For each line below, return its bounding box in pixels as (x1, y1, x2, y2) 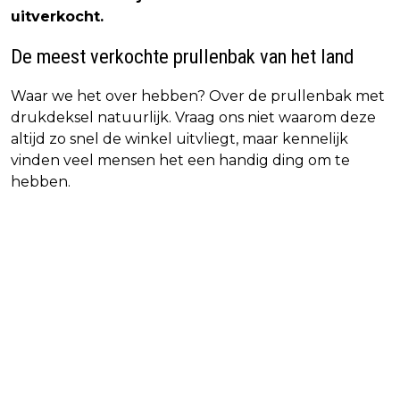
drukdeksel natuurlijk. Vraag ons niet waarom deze (11, 109, 376, 127)
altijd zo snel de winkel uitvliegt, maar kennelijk (11, 130, 348, 148)
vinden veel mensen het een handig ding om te (11, 152, 350, 170)
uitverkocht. (11, 8, 104, 26)
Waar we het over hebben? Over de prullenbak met (11, 87, 385, 105)
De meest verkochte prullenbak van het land (11, 45, 354, 69)
